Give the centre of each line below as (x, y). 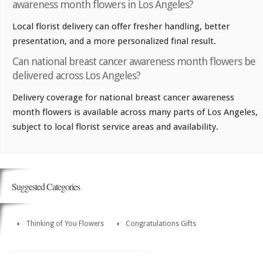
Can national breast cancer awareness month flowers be (134, 62)
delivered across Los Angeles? (76, 76)
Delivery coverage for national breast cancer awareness (123, 98)
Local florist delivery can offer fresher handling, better (121, 27)
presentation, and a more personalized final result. (114, 41)
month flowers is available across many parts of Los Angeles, (135, 112)
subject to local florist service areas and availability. (115, 127)
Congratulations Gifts (161, 224)
